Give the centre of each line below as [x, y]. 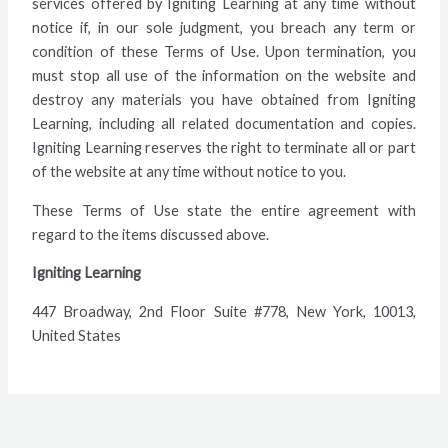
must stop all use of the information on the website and [224, 76]
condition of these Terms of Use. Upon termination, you [224, 52]
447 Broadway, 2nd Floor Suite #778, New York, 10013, [224, 311]
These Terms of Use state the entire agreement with [224, 210]
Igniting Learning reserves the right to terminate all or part [224, 148]
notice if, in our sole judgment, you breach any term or [224, 28]
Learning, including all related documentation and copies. [224, 124]
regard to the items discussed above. [151, 234]
